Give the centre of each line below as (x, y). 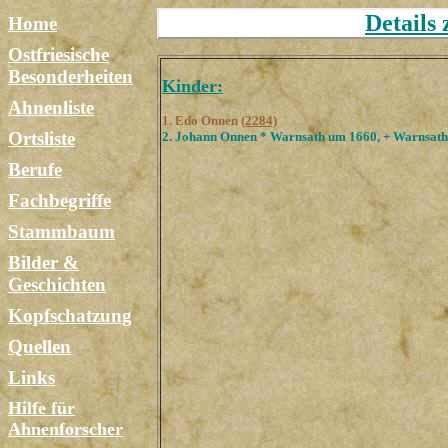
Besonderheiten (70, 76)
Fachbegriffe (59, 200)
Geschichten (57, 284)
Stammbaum (61, 231)
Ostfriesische (58, 54)
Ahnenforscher (65, 429)
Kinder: (192, 86)
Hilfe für (41, 408)
